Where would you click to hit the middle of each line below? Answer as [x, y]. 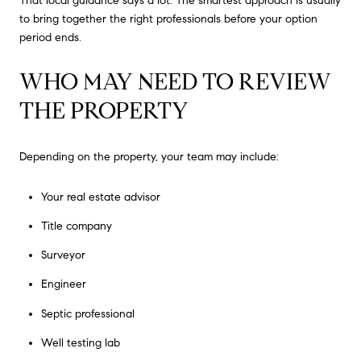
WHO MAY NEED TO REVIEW [175, 82]
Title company [76, 226]
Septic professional [87, 313]
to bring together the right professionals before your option [168, 19]
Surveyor [63, 255]
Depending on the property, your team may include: [149, 156]
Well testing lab [80, 343]
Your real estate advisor [100, 197]
